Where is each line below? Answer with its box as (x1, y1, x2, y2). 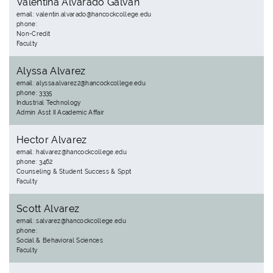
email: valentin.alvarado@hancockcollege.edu (16, 11, 152, 18)
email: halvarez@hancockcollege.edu (16, 149, 127, 155)
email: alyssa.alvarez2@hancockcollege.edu (16, 80, 146, 87)
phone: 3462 (16, 158, 53, 165)
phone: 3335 (16, 90, 52, 96)
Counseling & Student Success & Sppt (16, 168, 132, 175)
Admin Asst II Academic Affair (16, 109, 105, 116)
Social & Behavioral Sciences (16, 237, 103, 244)
